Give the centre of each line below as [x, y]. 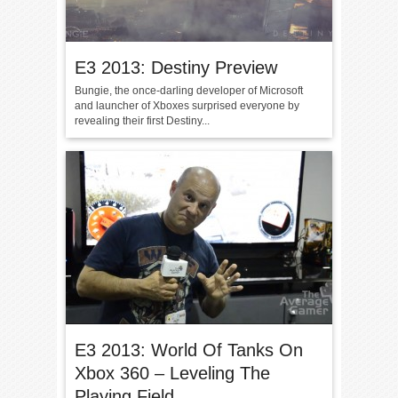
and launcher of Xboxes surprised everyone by [187, 106]
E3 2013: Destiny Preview [176, 68]
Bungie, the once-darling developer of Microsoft [189, 91]
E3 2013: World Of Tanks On [189, 350]
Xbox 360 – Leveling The [172, 373]
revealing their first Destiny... [142, 121]
